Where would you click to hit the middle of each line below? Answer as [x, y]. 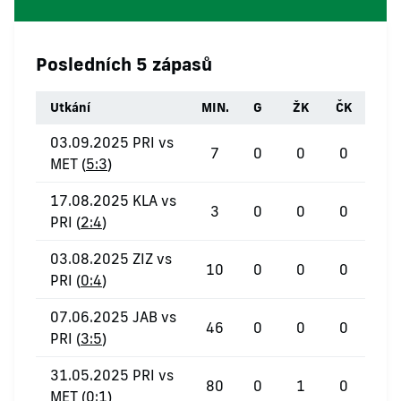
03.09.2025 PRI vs [112, 142]
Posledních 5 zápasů [124, 64]
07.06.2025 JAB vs [113, 317]
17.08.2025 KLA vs [113, 200]
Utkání [70, 107]
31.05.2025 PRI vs [112, 375]
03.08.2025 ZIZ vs [111, 259]
